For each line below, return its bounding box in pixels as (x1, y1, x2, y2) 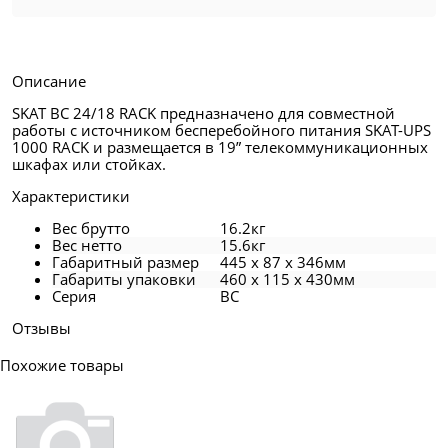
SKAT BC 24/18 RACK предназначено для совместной (12, 102, 395, 123)
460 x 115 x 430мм (219, 268, 355, 289)
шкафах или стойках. (12, 153, 166, 174)
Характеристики (12, 185, 130, 206)
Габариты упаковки (52, 268, 196, 289)
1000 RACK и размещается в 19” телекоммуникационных (12, 136, 428, 157)
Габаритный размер (52, 251, 199, 272)
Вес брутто (52, 217, 130, 238)
